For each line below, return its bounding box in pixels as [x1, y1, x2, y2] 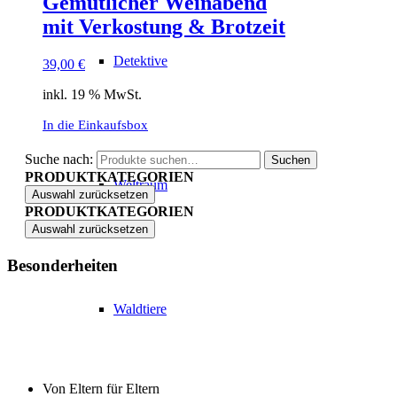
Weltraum [113, 177, 167, 192]
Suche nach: [25, 152, 93, 167]
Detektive [113, 53, 167, 68]
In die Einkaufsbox [43, 118, 148, 133]
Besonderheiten [7, 256, 118, 276]
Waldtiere [113, 301, 167, 316]
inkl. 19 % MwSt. [43, 87, 142, 103]
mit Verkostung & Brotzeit [43, 15, 285, 39]
